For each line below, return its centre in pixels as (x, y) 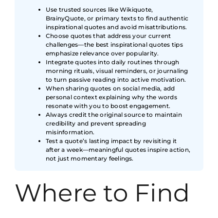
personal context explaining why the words (111, 97)
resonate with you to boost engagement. (108, 106)
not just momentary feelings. (90, 159)
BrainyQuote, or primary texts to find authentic (117, 18)
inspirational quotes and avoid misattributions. (117, 27)
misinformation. (70, 132)
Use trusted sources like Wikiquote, (100, 10)
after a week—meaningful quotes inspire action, (118, 150)
